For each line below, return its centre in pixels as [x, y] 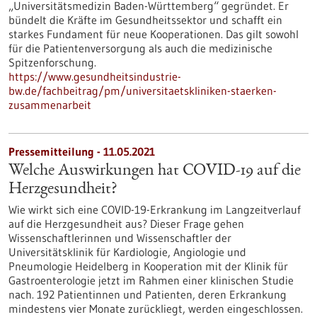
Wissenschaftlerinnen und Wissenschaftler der [120, 238]
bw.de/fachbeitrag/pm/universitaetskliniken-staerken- [143, 91]
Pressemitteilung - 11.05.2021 [82, 151]
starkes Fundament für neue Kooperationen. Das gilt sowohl [154, 34]
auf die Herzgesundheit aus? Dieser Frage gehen [126, 224]
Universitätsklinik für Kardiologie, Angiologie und [127, 252]
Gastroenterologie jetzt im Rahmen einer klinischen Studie [151, 280]
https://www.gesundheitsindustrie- [95, 76]
